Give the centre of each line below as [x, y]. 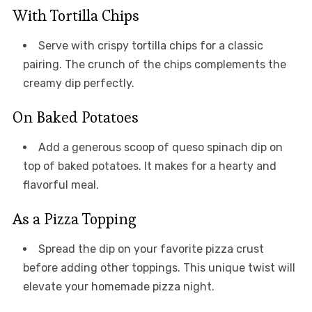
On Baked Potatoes [75, 117]
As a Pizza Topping [74, 218]
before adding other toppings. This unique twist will [159, 267]
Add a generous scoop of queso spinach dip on [160, 147]
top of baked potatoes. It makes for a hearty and [149, 166]
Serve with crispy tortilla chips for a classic [150, 45]
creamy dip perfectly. [78, 83]
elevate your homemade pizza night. [118, 286]
